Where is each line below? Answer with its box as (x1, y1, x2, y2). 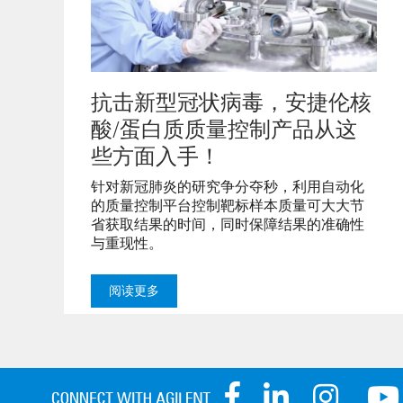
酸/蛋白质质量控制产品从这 (91, 113, 357, 143)
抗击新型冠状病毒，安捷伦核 (91, 86, 372, 116)
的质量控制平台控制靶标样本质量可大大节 (91, 194, 364, 214)
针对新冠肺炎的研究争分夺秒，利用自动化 (91, 175, 364, 195)
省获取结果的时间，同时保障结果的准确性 (91, 213, 364, 233)
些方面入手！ (91, 140, 220, 170)
